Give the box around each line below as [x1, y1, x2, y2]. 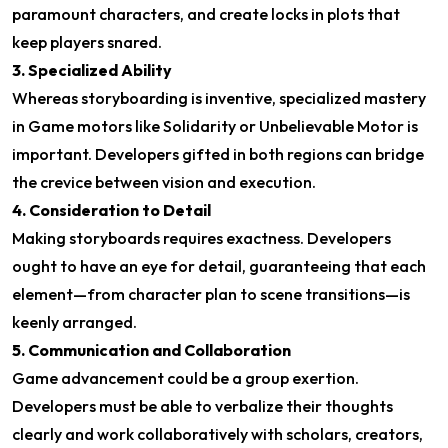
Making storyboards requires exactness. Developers [12, 228, 391, 248]
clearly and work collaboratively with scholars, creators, [12, 424, 423, 444]
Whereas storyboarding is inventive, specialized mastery [12, 88, 426, 108]
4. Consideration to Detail [12, 200, 211, 220]
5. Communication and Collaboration [12, 340, 291, 360]
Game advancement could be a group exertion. [12, 368, 359, 388]
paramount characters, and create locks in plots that [12, 4, 400, 24]
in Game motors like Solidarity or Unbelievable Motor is [12, 116, 418, 136]
